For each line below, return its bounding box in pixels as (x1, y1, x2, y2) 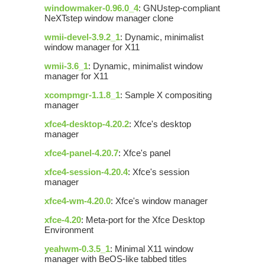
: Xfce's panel (118, 148, 170, 159)
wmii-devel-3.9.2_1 (44, 32, 120, 43)
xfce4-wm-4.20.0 (44, 196, 111, 206)
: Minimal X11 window (110, 244, 193, 254)
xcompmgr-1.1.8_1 (44, 90, 120, 101)
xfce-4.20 (44, 215, 81, 225)
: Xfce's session (128, 167, 189, 177)
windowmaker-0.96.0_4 (44, 3, 138, 14)
